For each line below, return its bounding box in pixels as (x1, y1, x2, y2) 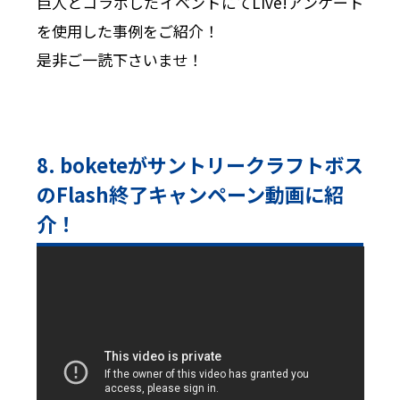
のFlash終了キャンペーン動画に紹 (36, 179, 344, 208)
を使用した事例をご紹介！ (36, 20, 219, 43)
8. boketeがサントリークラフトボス (36, 149, 363, 179)
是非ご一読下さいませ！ (36, 48, 203, 71)
